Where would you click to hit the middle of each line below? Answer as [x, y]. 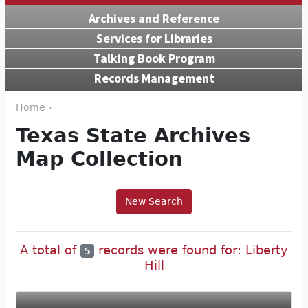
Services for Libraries [154, 38]
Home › [34, 107]
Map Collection [99, 158]
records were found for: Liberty [191, 250]
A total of [50, 250]
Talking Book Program [154, 58]
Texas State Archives [133, 135]
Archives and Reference [154, 18]
